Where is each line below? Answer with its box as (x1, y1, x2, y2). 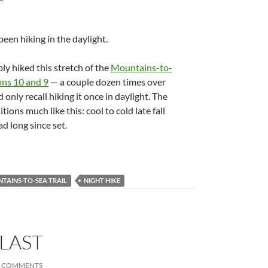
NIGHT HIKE (84, 176, 120, 184)
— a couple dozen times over (48, 76, 166, 87)
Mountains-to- (111, 62, 172, 73)
